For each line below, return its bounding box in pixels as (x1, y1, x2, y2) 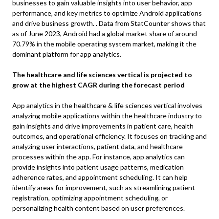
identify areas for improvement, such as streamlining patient (12, 183, 195, 192)
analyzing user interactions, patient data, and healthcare (12, 142, 183, 151)
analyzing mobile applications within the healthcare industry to (12, 111, 202, 120)
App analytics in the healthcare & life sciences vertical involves (12, 101, 202, 110)
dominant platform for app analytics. (12, 50, 121, 59)
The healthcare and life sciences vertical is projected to (12, 70, 192, 79)
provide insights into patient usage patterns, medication (12, 163, 184, 172)
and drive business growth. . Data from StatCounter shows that (12, 19, 206, 28)
